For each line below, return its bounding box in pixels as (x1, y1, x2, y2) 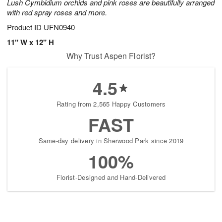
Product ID (7, 22, 44, 33)
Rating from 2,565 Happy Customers (56, 99, 166, 109)
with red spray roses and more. (7, 7, 107, 18)
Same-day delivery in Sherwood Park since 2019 (38, 136, 184, 146)
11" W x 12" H (7, 37, 54, 48)
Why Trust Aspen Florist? (66, 50, 156, 62)
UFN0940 (44, 22, 75, 33)
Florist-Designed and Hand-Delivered (56, 172, 166, 182)
